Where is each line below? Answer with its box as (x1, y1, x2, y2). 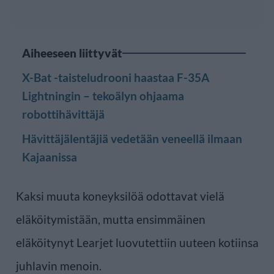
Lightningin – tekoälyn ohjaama (22, 88, 184, 103)
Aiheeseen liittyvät (22, 45, 122, 60)
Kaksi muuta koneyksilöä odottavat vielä (16, 188, 224, 203)
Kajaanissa (22, 149, 77, 164)
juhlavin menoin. (16, 258, 102, 273)
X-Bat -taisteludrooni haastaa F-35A (22, 70, 209, 84)
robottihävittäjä (22, 106, 105, 121)
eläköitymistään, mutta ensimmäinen (16, 212, 206, 226)
